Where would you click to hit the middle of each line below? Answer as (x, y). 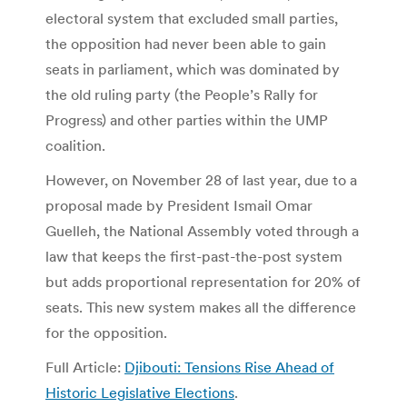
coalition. (75, 145)
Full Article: (85, 367)
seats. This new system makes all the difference (201, 307)
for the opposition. (106, 332)
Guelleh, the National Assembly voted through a (202, 230)
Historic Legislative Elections (140, 392)
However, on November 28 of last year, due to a (201, 179)
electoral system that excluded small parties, (192, 18)
